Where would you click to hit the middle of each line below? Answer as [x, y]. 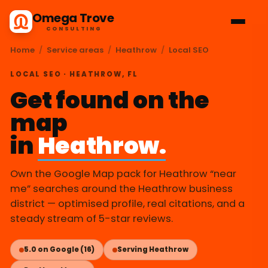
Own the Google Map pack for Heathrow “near [123, 174]
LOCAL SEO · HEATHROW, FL [74, 74]
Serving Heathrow [153, 249]
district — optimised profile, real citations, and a [127, 204]
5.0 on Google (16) [59, 249]
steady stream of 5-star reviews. [92, 219]
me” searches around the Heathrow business [121, 189]
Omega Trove [73, 18]
